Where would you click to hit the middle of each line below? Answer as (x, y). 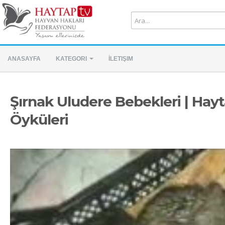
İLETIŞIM (121, 59)
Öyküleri (39, 120)
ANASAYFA (24, 59)
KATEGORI (72, 59)
